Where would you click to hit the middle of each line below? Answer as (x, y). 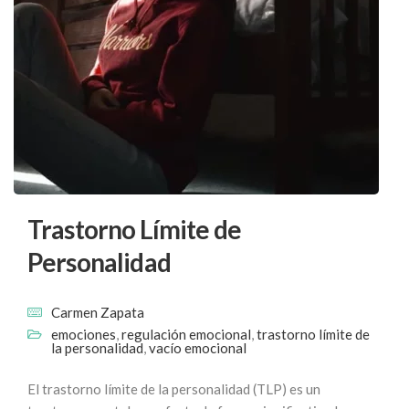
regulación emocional (186, 334)
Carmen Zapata (98, 312)
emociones (84, 334)
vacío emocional (198, 348)
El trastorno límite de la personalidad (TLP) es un (174, 389)
